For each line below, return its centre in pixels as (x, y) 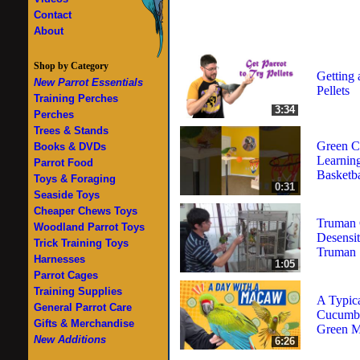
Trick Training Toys (81, 243)
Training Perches (76, 98)
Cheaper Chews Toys (86, 211)
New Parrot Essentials (88, 82)
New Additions (70, 340)
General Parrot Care (83, 307)
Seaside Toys (67, 195)
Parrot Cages (66, 275)
